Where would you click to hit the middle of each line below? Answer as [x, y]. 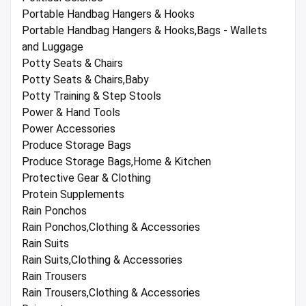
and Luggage [53, 47]
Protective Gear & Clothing [86, 178]
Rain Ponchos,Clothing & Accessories [111, 227]
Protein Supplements [73, 195]
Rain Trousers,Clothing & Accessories [111, 293]
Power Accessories [69, 129]
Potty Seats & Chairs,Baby [85, 80]
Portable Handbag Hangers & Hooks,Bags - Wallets [144, 31]
